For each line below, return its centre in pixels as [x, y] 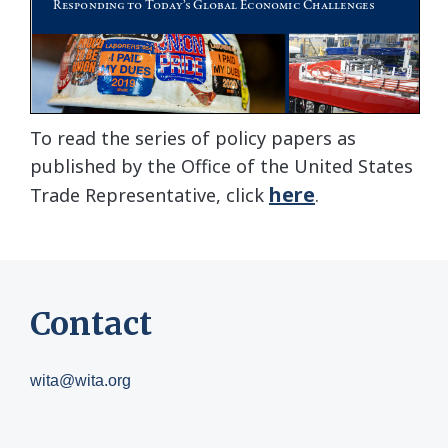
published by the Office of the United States [221, 165]
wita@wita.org [80, 380]
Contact [91, 323]
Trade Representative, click [149, 194]
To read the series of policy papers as [193, 137]
